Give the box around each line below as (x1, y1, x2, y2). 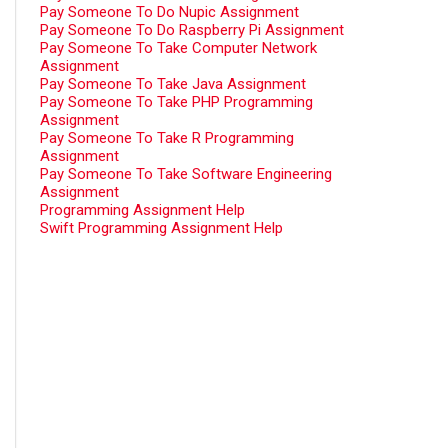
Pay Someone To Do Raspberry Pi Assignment (40, 21, 344, 39)
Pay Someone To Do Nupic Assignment (40, 3, 299, 21)
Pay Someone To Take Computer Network (40, 39, 317, 57)
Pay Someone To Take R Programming (40, 129, 294, 147)
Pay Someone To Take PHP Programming (40, 93, 313, 111)
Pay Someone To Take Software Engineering (40, 165, 332, 183)
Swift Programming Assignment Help (40, 219, 283, 237)
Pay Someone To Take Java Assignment (40, 75, 306, 93)
